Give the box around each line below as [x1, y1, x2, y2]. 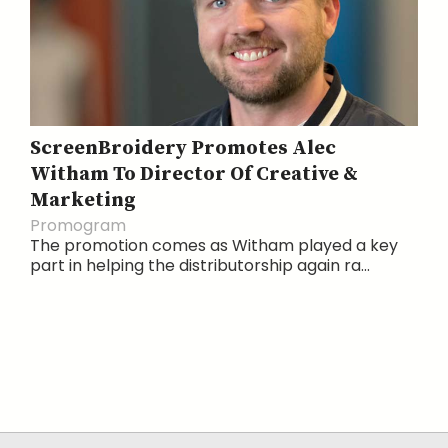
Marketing [30, 188, 136, 213]
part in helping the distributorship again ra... [30, 254, 370, 277]
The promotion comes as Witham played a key [30, 234, 398, 257]
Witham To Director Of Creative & [30, 162, 358, 187]
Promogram [30, 214, 126, 237]
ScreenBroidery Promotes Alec [30, 136, 336, 161]
